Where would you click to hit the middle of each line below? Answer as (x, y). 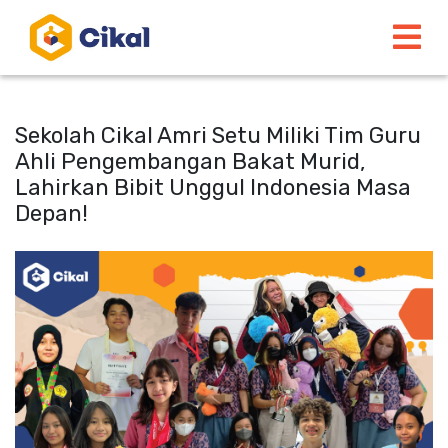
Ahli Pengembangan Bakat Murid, (190, 161)
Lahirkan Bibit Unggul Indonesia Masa (213, 187)
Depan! (51, 213)
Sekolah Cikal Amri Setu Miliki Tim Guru (218, 135)
